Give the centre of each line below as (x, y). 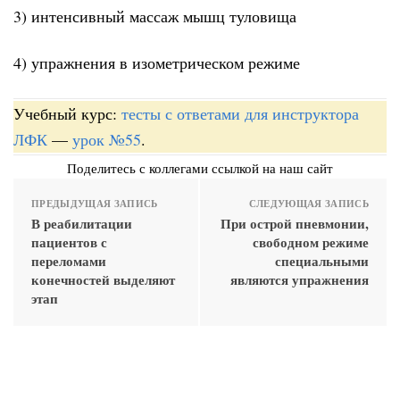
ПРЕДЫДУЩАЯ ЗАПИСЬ (95, 203)
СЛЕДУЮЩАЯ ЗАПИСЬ (308, 203)
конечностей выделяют (103, 279)
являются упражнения (300, 279)
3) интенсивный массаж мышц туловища (155, 16)
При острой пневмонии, (295, 223)
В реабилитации (82, 223)
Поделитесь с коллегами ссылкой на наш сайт (200, 167)
